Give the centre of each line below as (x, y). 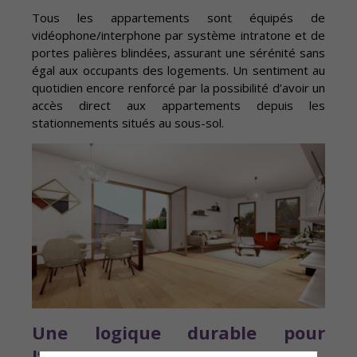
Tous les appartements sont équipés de (178, 18)
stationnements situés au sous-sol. (128, 123)
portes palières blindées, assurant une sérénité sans (178, 53)
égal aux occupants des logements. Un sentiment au (178, 71)
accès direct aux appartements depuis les (178, 106)
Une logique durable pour (178, 333)
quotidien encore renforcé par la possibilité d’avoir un (178, 88)
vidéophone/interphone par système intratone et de (178, 35)
